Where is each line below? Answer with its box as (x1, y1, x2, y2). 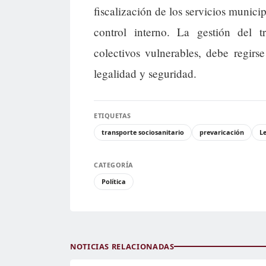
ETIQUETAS (94, 110, 131, 120)
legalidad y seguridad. (94, 65, 197, 81)
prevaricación (199, 127, 244, 137)
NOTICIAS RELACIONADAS (70, 240, 175, 252)
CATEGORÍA (94, 160, 134, 169)
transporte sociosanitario (102, 127, 184, 137)
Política (102, 176, 126, 186)
